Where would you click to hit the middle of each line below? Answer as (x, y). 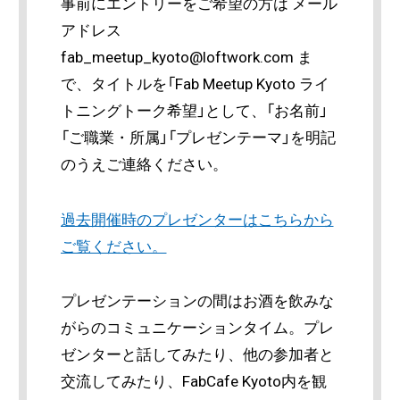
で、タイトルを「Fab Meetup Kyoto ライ (195, 84)
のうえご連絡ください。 (144, 165)
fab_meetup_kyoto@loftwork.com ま (186, 58)
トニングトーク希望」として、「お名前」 (194, 111)
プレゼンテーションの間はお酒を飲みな (197, 301)
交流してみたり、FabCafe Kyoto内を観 (193, 382)
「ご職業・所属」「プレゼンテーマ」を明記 (198, 138)
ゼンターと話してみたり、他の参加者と (197, 355)
